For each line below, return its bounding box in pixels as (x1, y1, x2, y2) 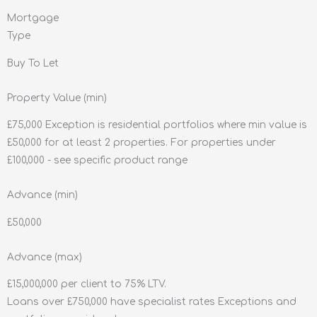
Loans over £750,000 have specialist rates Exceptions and (7, 296, 296, 308)
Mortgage (7, 12, 59, 23)
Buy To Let (7, 57, 59, 69)
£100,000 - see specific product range (7, 155, 188, 166)
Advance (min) (7, 190, 78, 201)
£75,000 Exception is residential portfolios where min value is (7, 120, 307, 131)
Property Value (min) (7, 92, 107, 103)
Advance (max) (7, 251, 82, 263)
